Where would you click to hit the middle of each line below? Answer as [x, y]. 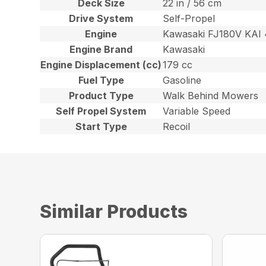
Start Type [101, 127]
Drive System [101, 19]
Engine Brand [101, 50]
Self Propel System [101, 111]
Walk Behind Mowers [211, 96]
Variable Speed [197, 111]
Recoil [177, 127]
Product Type [101, 96]
